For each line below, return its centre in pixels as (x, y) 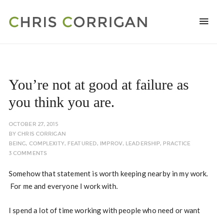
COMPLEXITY (46, 144)
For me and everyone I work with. (63, 186)
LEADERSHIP (143, 144)
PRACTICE (177, 144)
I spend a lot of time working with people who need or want (104, 210)
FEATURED (82, 144)
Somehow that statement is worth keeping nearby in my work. (108, 173)
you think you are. (62, 102)
